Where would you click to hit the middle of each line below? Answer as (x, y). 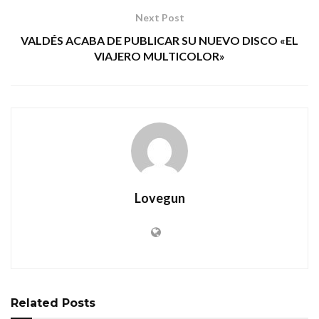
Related (35, 303)
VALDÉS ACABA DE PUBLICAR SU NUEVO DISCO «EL (159, 41)
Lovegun (159, 198)
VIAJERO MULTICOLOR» (159, 56)
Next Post (159, 18)
